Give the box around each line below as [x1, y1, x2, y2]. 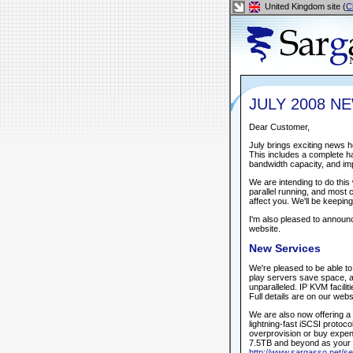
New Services [249, 242, 321, 255]
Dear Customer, [249, 122, 310, 132]
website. [249, 224, 281, 233]
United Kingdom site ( [262, 2, 346, 11]
